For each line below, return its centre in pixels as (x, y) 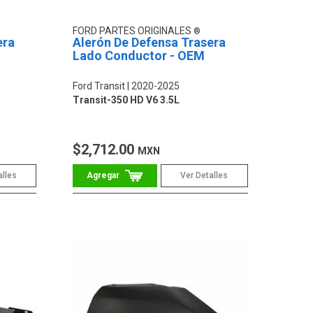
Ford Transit (99, 86)
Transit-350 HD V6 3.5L (126, 100)
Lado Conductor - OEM (139, 55)
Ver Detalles (204, 175)
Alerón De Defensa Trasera (150, 42)
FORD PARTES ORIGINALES (133, 30)
